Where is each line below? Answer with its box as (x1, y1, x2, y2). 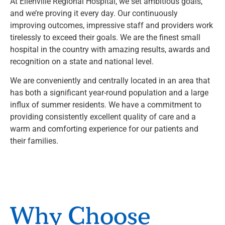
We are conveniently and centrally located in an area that (10, 75, 210, 85)
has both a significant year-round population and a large (10, 87, 208, 97)
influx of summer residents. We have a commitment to (10, 99, 201, 109)
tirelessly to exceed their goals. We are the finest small (10, 32, 200, 42)
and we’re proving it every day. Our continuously (10, 8, 178, 18)
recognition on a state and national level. (10, 56, 154, 66)
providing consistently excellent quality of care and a (10, 111, 196, 122)
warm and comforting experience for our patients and (10, 124, 198, 134)
